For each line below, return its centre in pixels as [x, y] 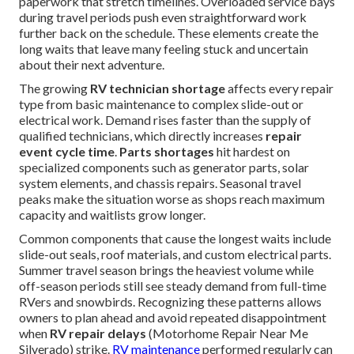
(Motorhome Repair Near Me [227, 333]
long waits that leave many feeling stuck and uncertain [164, 49]
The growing [55, 88]
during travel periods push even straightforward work [163, 17]
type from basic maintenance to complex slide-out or [161, 104]
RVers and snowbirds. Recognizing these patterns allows [170, 302]
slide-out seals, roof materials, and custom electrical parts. [175, 254]
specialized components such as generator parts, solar [164, 168]
